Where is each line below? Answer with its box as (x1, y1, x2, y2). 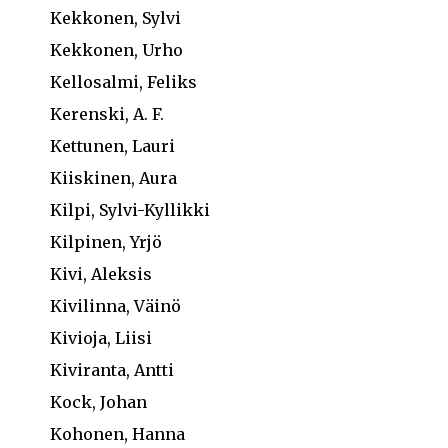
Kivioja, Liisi (50, 328, 152, 348)
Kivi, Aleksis (50, 264, 152, 284)
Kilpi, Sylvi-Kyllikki (50, 200, 210, 220)
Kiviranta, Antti (50, 360, 174, 380)
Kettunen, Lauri (50, 136, 175, 156)
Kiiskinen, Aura (50, 168, 177, 188)
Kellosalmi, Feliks (50, 72, 197, 92)
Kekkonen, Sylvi (50, 8, 181, 28)
